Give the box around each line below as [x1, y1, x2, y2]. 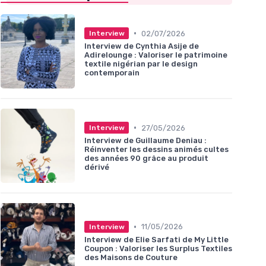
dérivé [84, 163, 109, 172]
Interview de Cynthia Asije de [84, 42, 199, 51]
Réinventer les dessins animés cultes [84, 145, 229, 154]
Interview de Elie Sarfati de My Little [84, 235, 229, 244]
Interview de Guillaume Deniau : [84, 136, 207, 145]
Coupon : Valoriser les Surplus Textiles [84, 243, 232, 253]
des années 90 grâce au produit [84, 154, 208, 163]
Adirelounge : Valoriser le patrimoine [84, 50, 227, 60]
